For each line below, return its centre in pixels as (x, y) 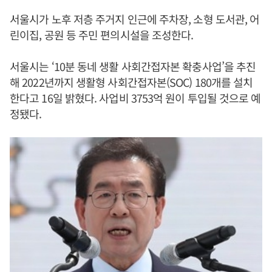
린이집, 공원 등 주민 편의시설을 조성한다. (102, 35)
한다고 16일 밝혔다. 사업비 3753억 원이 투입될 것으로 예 (135, 98)
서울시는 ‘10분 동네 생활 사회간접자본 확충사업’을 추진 (133, 66)
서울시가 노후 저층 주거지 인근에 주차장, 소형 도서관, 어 (135, 19)
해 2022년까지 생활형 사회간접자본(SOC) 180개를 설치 (131, 82)
